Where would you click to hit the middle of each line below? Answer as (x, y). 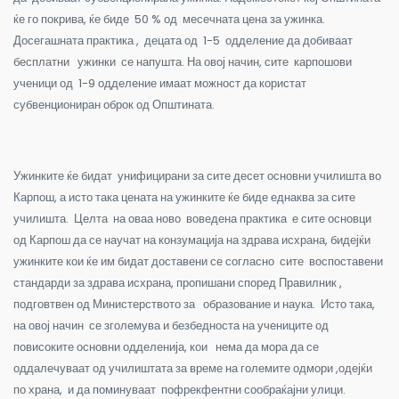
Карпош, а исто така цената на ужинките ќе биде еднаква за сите (184, 197)
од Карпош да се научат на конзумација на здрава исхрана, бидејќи (193, 240)
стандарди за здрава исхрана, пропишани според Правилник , (178, 282)
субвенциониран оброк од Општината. (114, 104)
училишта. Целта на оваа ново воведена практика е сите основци (192, 218)
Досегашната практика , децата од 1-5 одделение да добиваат (183, 40)
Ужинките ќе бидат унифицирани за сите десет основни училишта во (197, 175)
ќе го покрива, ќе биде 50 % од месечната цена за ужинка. (169, 19)
